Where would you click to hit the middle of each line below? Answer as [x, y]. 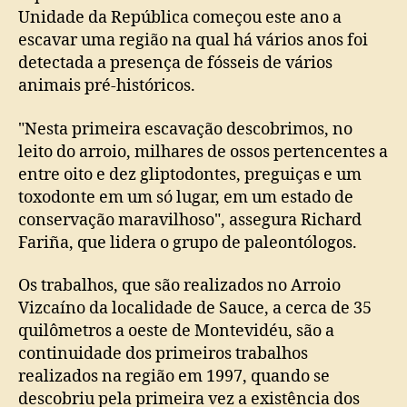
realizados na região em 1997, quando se [174, 377]
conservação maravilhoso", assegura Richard [190, 220]
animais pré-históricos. [107, 86]
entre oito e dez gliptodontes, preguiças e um [190, 174]
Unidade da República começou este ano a [180, 18]
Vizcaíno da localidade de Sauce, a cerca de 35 [195, 308]
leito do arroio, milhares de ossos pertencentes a [203, 152]
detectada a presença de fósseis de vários [175, 63]
